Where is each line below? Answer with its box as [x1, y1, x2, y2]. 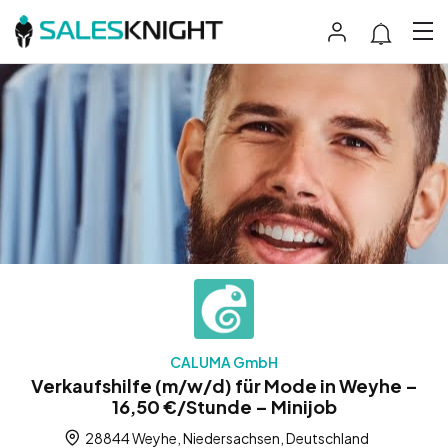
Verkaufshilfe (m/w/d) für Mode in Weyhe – [30, 373, 418, 397]
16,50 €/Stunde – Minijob [111, 394, 337, 418]
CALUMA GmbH [170, 352, 278, 371]
